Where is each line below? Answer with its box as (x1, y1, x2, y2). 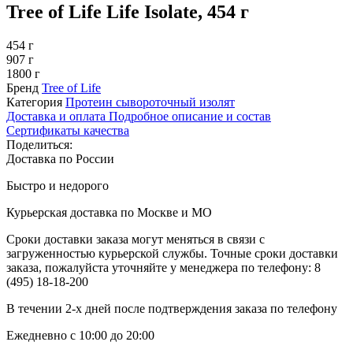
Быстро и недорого (6, 178, 109, 192)
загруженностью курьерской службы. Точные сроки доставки (6, 246, 338, 260)
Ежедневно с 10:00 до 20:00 (6, 328, 154, 342)
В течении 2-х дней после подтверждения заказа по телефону (6, 301, 337, 315)
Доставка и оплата (6, 109, 109, 123)
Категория (6, 95, 62, 109)
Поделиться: (6, 137, 72, 151)
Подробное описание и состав (109, 109, 271, 123)
